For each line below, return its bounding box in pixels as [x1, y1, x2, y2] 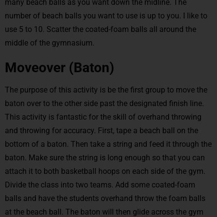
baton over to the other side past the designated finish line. [5, 98, 204, 108]
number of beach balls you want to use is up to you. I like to [5, 11, 207, 20]
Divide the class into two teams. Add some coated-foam [5, 180, 195, 189]
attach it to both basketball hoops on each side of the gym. [5, 166, 205, 176]
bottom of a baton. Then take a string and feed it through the [5, 139, 212, 149]
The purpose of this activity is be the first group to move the [5, 85, 207, 94]
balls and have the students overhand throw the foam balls [5, 193, 205, 203]
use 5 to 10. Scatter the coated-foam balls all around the [5, 24, 196, 34]
